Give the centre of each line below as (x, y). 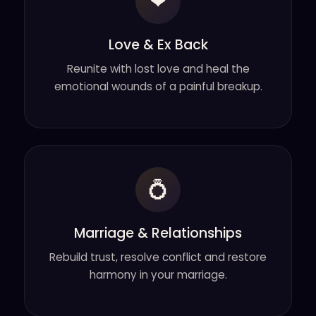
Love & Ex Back (158, 45)
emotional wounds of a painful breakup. (158, 86)
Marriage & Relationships (158, 233)
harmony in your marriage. (158, 275)
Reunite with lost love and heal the (158, 69)
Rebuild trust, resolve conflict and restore (158, 257)
